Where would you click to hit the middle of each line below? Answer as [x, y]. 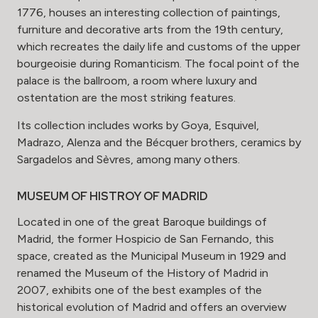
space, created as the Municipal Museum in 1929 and [152, 256]
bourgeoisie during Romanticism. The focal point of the [158, 64]
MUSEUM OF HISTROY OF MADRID [113, 197]
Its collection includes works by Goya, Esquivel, [138, 126]
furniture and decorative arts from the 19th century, [150, 30]
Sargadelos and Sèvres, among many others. [128, 160]
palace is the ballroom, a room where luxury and [137, 81]
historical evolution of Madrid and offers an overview [152, 307]
